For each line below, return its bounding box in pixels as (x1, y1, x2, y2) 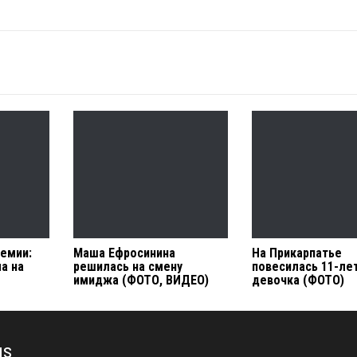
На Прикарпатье (252, 245, 343, 261)
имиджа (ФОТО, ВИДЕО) (73, 273, 209, 288)
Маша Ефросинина (73, 245, 175, 261)
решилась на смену (73, 259, 182, 274)
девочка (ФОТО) (252, 273, 345, 288)
